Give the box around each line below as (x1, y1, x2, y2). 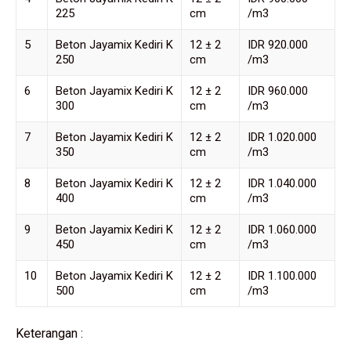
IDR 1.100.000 (248, 269, 317, 284)
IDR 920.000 (248, 38, 308, 52)
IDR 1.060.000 (248, 223, 317, 237)
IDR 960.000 (248, 84, 308, 99)
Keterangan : (16, 326, 83, 342)
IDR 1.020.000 (248, 130, 317, 145)
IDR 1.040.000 (248, 176, 317, 191)
